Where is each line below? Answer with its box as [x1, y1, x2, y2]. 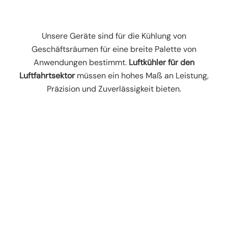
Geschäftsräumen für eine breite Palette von [32, 44, 196, 55]
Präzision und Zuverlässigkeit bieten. [47, 83, 181, 95]
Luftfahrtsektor [19, 70, 75, 81]
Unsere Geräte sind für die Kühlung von [42, 31, 186, 42]
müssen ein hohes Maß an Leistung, [75, 70, 209, 81]
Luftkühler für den [129, 57, 194, 68]
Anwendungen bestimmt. [34, 57, 129, 68]
